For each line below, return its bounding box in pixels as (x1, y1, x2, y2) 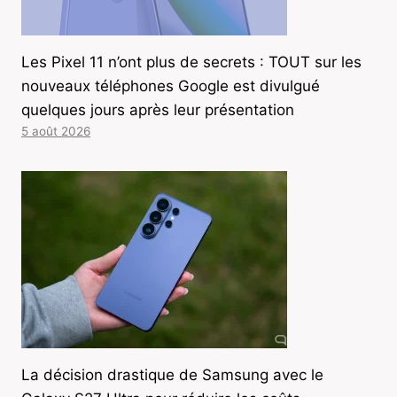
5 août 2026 (21, 124, 90, 139)
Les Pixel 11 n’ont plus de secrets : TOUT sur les (21, 53, 362, 72)
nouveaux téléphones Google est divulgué (21, 77, 320, 96)
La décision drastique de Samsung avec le (21, 366, 323, 385)
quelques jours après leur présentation (21, 101, 294, 120)
